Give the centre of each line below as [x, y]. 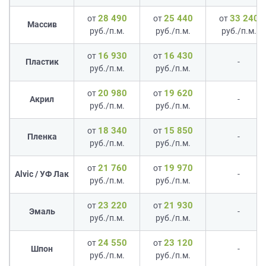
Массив [42, 24]
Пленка [42, 136]
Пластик [42, 61]
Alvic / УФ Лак [42, 174]
